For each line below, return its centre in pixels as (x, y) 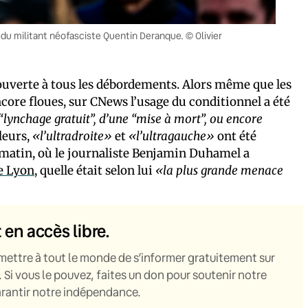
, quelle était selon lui (95, 170)
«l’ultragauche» (172, 136)
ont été (235, 136)
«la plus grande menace (219, 170)
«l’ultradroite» (72, 136)
